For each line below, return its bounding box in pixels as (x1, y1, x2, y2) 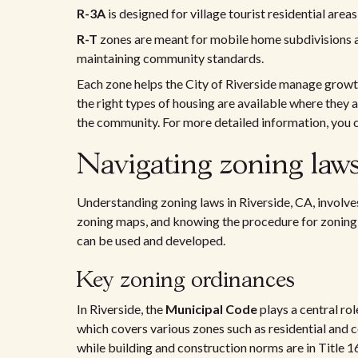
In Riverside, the (77, 301, 165, 316)
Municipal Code (165, 301, 257, 316)
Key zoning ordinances (77, 270, 295, 292)
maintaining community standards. (77, 50, 264, 66)
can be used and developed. (77, 233, 225, 248)
